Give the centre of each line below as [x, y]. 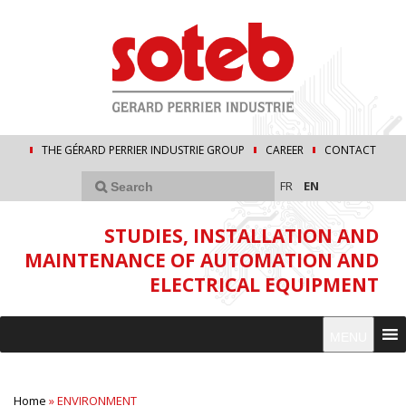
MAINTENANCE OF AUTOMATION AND [202, 261]
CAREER [285, 150]
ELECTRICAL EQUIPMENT [264, 285]
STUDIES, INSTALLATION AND [242, 236]
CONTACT [350, 150]
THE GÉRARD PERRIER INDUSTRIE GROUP [143, 150]
